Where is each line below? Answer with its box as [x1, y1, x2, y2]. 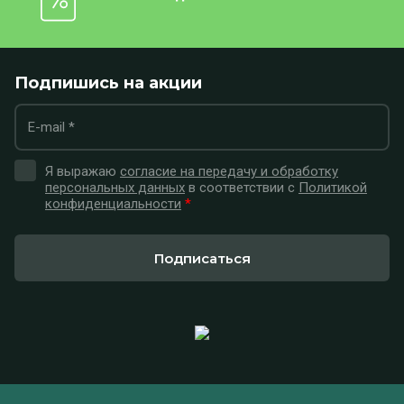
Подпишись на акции [14, 73, 202, 93]
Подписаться [153, 249, 251, 267]
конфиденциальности [45, 196, 181, 212]
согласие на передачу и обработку [120, 163, 338, 179]
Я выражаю [45, 163, 120, 179]
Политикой [298, 179, 367, 196]
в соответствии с [185, 179, 298, 196]
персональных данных [45, 179, 185, 196]
